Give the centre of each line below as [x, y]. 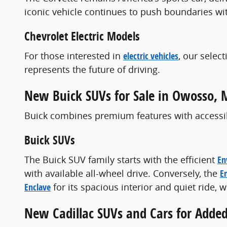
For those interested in [74, 55]
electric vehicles [151, 56]
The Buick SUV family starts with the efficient [121, 159]
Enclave [37, 187]
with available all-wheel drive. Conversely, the [122, 173]
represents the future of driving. [92, 69]
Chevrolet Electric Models [82, 36]
